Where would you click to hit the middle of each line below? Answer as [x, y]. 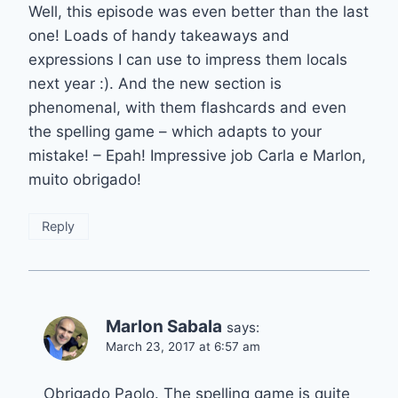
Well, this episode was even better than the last [199, 12]
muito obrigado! [85, 180]
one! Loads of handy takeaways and [159, 36]
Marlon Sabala [164, 326]
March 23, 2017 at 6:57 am [183, 346]
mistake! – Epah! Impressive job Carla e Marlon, [197, 156]
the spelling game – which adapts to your [175, 132]
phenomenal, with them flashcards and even [187, 108]
